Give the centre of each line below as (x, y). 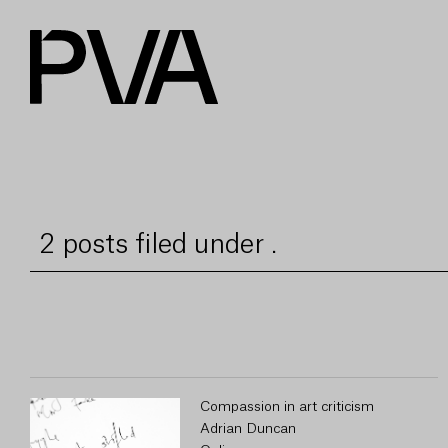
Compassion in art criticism (287, 407)
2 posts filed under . (158, 245)
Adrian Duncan (248, 429)
